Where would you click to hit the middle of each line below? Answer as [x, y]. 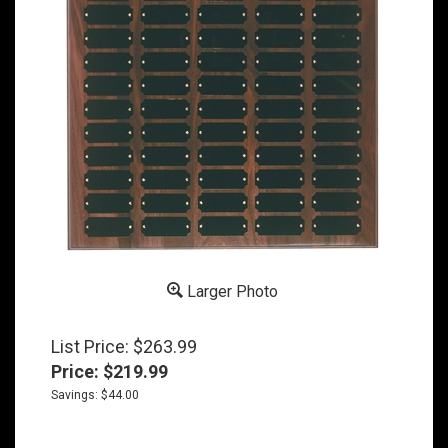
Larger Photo [230, 291]
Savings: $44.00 [95, 395]
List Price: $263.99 [124, 346]
